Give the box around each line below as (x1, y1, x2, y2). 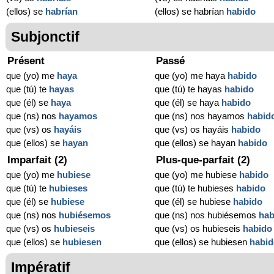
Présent (7, 55, 45, 67)
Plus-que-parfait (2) (156, 154, 251, 166)
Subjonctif (11, 29, 80, 45)
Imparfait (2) (7, 154, 67, 166)
